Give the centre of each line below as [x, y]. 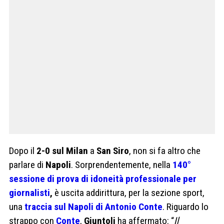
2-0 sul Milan [62, 150]
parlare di [27, 164]
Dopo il [23, 150]
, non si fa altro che [165, 150]
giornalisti [29, 192]
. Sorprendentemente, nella [122, 164]
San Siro [113, 150]
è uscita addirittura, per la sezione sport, [128, 192]
